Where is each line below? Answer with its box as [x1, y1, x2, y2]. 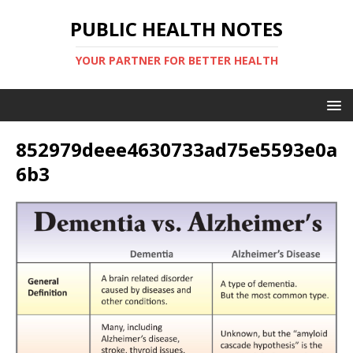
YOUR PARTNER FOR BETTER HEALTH [75, 53, 278, 68]
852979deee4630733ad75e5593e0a [16, 136, 337, 162]
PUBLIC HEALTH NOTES [70, 16, 283, 42]
